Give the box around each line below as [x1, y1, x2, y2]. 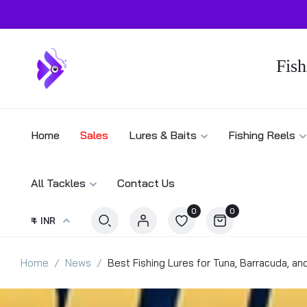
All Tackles [31, 176, 86, 190]
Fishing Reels [228, 128, 295, 142]
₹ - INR [31, 215, 56, 226]
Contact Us [117, 176, 175, 190]
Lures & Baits [129, 128, 197, 142]
